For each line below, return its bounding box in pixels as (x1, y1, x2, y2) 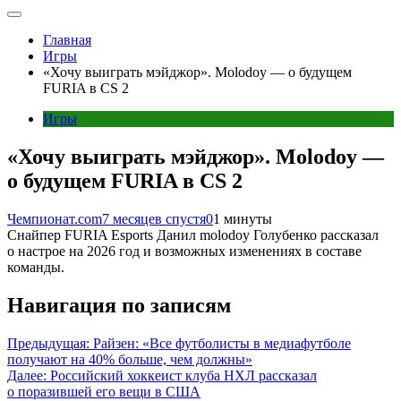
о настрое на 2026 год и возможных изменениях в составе (7, 243, 362, 259)
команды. (7, 259, 64, 275)
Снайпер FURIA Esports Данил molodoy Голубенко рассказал (7, 226, 379, 243)
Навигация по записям (7, 293, 231, 317)
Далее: (7, 367, 47, 383)
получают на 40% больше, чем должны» (7, 351, 252, 367)
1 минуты (213, 210, 272, 226)
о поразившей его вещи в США (7, 383, 200, 399)
